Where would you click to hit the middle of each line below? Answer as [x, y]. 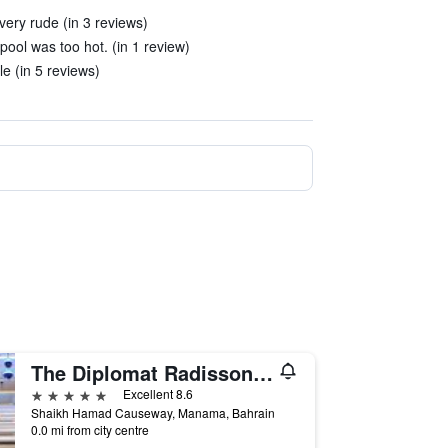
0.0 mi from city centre [89, 429]
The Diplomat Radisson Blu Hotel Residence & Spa [262, 372]
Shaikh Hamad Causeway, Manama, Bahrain [152, 412]
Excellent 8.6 [157, 393]
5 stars [53, 393]
